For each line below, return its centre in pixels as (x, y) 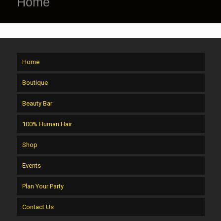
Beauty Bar (37, 103)
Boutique (35, 83)
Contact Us (38, 207)
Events (31, 166)
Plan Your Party (43, 186)
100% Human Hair (47, 124)
